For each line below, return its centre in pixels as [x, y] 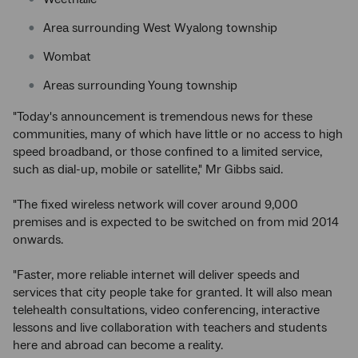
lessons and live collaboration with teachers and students [170, 328]
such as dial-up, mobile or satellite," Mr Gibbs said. [148, 169]
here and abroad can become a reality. [118, 345]
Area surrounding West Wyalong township [160, 28]
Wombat [67, 57]
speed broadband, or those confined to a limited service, [167, 152]
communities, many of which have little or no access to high [178, 134]
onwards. [38, 240]
